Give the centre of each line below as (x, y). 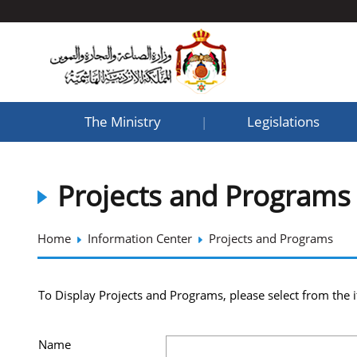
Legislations (283, 122)
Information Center (140, 238)
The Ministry (122, 122)
